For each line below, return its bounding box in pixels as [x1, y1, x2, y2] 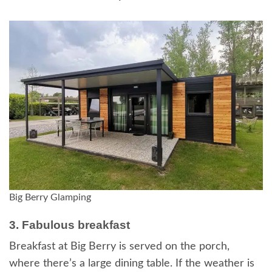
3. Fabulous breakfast [9, 218, 130, 231]
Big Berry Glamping [9, 192, 91, 202]
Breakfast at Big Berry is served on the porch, [9, 241, 229, 253]
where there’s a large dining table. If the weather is [9, 258, 254, 270]
